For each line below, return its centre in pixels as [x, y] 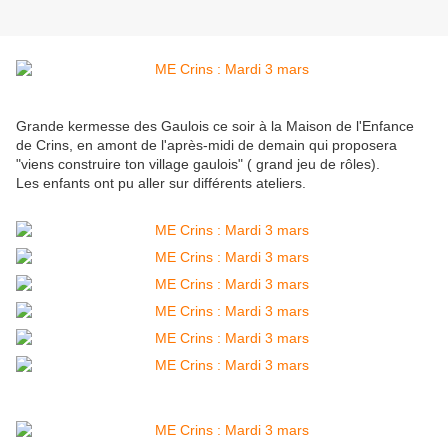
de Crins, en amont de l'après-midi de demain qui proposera [206, 145]
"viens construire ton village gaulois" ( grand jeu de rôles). [198, 164]
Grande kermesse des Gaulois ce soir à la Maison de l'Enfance [215, 126]
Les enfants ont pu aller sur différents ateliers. [161, 183]
